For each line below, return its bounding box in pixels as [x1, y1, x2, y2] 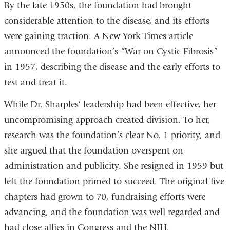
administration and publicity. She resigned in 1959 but [4, 161, 223, 172]
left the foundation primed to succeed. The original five [4, 176, 224, 187]
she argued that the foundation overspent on [4, 145, 183, 157]
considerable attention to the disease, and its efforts [4, 15, 209, 26]
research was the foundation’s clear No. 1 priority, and [4, 130, 220, 141]
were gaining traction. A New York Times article [4, 30, 193, 42]
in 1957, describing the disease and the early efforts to [4, 61, 220, 72]
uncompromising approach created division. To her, [4, 114, 210, 126]
